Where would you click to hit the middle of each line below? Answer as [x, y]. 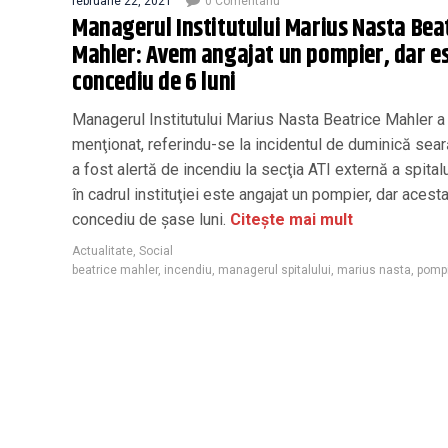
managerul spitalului [274, 269]
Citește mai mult [289, 219]
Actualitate [102, 250]
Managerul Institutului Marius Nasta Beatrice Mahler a [258, 119]
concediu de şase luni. [149, 219]
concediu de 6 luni [154, 82]
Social [156, 250]
